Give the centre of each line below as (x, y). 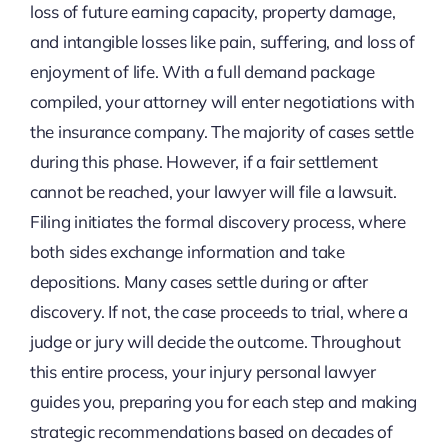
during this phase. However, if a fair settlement (203, 162)
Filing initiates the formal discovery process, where (217, 222)
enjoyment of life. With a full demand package (202, 72)
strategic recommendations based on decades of (211, 432)
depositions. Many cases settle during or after (198, 282)
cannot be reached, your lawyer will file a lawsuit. (213, 192)
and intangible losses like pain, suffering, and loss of (222, 42)
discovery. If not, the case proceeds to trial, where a (219, 312)
